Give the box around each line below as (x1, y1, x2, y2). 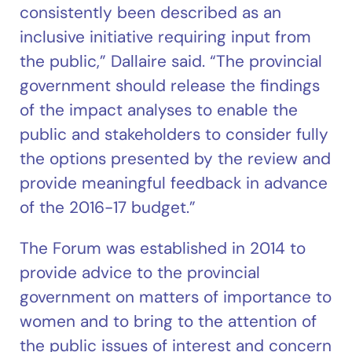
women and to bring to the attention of (20, 310, 317, 332)
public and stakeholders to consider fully (20, 123, 329, 145)
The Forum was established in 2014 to (20, 236, 306, 258)
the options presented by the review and (20, 148, 332, 170)
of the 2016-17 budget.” (20, 196, 196, 218)
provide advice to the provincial (20, 261, 261, 283)
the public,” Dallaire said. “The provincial (20, 50, 323, 72)
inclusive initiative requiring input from (20, 26, 312, 48)
